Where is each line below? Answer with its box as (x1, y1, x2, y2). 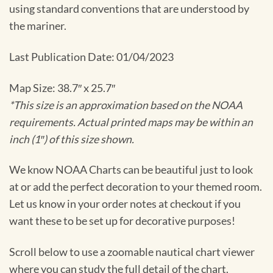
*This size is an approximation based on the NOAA (9, 98, 243, 112)
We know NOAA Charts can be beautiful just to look (9, 163, 253, 177)
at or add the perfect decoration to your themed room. (9, 180, 262, 194)
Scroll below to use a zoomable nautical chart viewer (9, 246, 255, 259)
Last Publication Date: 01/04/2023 (9, 50, 174, 63)
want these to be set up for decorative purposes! (9, 214, 235, 228)
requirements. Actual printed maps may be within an (9, 115, 253, 129)
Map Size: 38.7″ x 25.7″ (9, 81, 115, 94)
